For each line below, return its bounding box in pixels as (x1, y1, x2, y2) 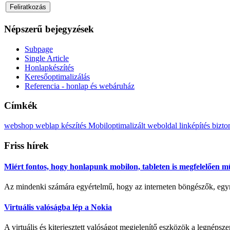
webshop (4, 121, 35, 130)
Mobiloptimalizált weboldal (88, 121, 179, 130)
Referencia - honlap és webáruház (25, 81, 135, 90)
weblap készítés (35, 121, 88, 130)
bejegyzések (43, 23, 94, 34)
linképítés (179, 121, 212, 130)
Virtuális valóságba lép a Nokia (4, 202, 112, 212)
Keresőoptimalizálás (25, 72, 90, 81)
